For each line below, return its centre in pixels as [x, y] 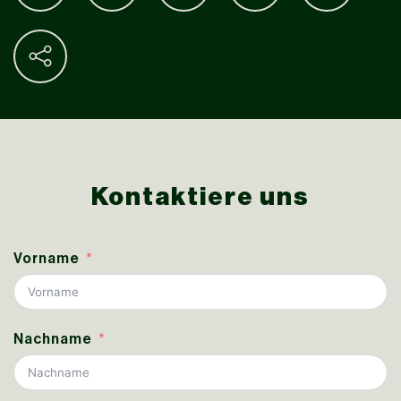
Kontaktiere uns [200, 197]
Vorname [47, 259]
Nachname [53, 339]
